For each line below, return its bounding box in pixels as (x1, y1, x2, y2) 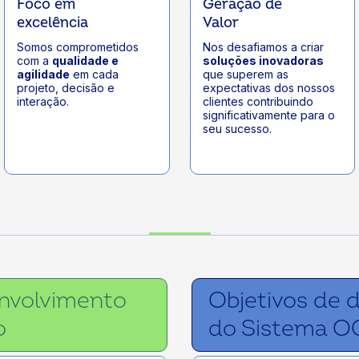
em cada (70, 67, 119, 82)
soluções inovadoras (202, 54, 324, 68)
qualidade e (52, 54, 119, 68)
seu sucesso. (202, 122, 272, 136)
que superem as (202, 67, 288, 82)
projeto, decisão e (17, 81, 115, 95)
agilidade (17, 67, 71, 82)
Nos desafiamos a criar (202, 40, 324, 54)
